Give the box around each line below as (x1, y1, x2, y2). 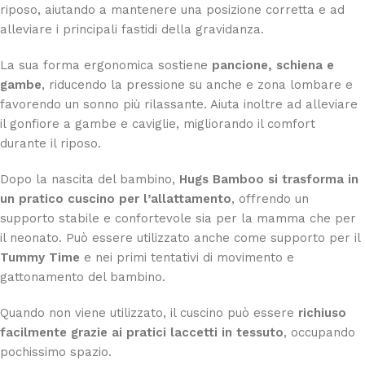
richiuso (298, 305, 346, 320)
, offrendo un (231, 191, 309, 206)
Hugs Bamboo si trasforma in (179, 171, 358, 187)
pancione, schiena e (212, 57, 334, 73)
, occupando (284, 324, 355, 340)
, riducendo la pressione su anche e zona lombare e (42, 77, 353, 92)
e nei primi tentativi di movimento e (80, 249, 294, 265)
